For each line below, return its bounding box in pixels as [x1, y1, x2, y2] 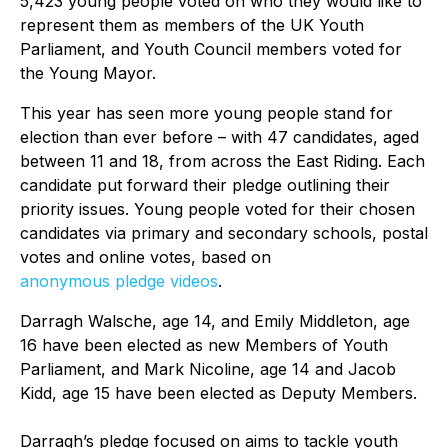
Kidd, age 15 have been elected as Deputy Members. [20, 382, 417, 403]
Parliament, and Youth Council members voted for [20, 38, 402, 59]
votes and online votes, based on [20, 246, 276, 267]
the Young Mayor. [20, 62, 156, 83]
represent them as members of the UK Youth [20, 14, 364, 35]
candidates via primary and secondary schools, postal [20, 222, 428, 243]
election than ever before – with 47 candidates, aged [20, 126, 419, 147]
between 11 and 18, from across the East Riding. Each [20, 150, 425, 171]
